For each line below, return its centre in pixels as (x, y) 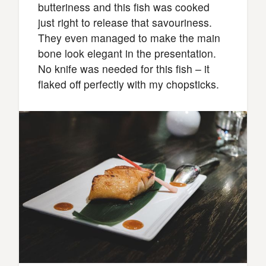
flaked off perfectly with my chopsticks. (129, 84)
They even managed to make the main (129, 37)
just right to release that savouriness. (125, 22)
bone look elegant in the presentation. (127, 53)
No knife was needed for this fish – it (124, 68)
